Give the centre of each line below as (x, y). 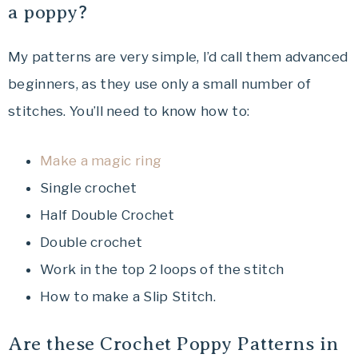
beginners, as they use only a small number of (160, 84)
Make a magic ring (101, 160)
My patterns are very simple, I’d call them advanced (178, 56)
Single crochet (89, 187)
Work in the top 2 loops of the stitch (162, 269)
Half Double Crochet (107, 215)
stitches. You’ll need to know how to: (129, 111)
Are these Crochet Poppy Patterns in (173, 343)
